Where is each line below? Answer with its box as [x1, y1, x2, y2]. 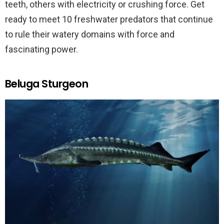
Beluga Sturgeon [5, 76, 88, 91]
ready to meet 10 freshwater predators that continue [5, 14, 213, 25]
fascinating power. [5, 44, 78, 55]
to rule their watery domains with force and [5, 29, 174, 40]
